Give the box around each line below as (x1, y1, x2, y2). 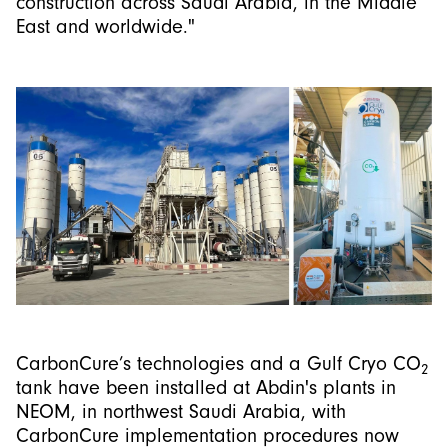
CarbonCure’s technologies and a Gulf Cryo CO (16, 352, 421, 376)
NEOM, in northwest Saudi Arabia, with (16, 400, 346, 424)
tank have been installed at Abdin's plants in (16, 376, 396, 400)
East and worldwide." (16, 15, 195, 39)
